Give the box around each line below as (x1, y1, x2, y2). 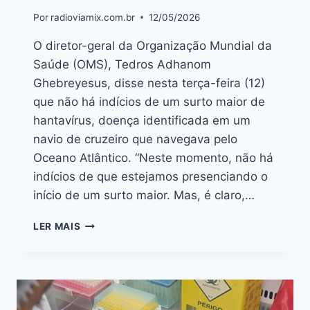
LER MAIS (33, 220, 81, 232)
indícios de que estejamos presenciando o (33, 169, 268, 183)
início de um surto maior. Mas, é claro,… (33, 188, 255, 202)
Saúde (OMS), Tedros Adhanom (33, 57, 211, 71)
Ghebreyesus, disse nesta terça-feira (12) (33, 75, 265, 90)
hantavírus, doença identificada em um (33, 113, 250, 127)
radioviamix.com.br (51, 11, 136, 23)
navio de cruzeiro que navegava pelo (33, 131, 237, 146)
